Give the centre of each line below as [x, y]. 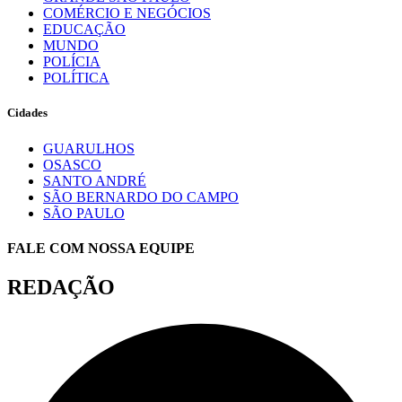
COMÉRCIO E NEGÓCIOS [127, 13]
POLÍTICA [76, 78]
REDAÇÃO [61, 288]
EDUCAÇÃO [84, 30]
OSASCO [72, 164]
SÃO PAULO [84, 213]
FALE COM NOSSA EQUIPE [101, 248]
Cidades [27, 113]
